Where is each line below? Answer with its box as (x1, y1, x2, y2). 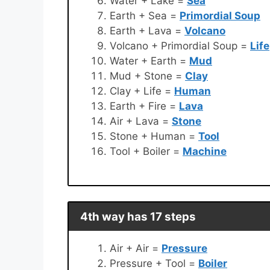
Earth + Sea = (110, 10, 180, 22)
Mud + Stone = (110, 70, 185, 83)
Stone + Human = (110, 130, 198, 143)
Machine (183, 145, 227, 158)
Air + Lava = (110, 115, 172, 128)
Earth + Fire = (110, 100, 179, 113)
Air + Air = (110, 242, 162, 254)
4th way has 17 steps (80, 209, 196, 224)
